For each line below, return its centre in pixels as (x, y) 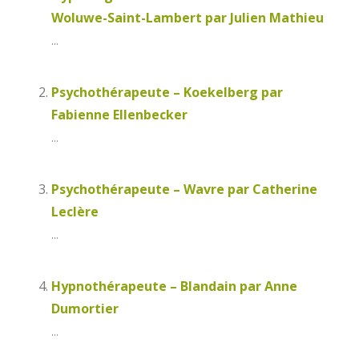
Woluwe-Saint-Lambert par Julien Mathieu (188, 18)
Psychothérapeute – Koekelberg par (167, 93)
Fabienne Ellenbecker (119, 115)
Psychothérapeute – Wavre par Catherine (184, 190)
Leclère (75, 212)
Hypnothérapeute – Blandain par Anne (174, 286)
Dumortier (85, 309)
